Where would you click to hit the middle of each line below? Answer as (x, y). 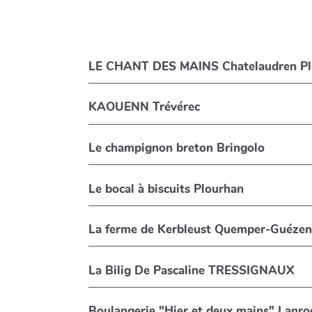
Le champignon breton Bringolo (177, 148)
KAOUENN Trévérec (145, 107)
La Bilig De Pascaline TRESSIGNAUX (192, 270)
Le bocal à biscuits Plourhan (166, 189)
